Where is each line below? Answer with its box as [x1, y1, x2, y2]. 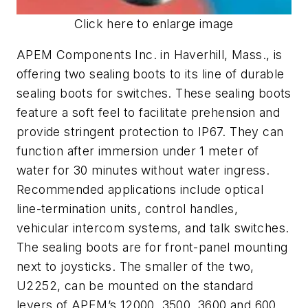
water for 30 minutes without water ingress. [16, 163, 270, 178]
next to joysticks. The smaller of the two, [16, 259, 254, 274]
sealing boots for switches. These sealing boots [16, 86, 291, 101]
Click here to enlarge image [74, 16, 234, 31]
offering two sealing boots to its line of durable [16, 67, 285, 82]
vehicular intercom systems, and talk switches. [16, 221, 289, 236]
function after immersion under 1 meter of [16, 144, 259, 159]
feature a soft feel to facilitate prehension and [16, 105, 280, 120]
